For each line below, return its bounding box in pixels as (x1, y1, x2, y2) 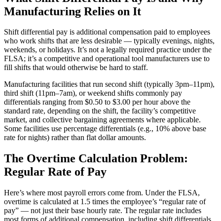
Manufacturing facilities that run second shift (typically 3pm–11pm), (4, 80, 215, 89)
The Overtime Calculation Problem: (4, 152, 188, 165)
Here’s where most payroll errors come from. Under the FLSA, (4, 188, 200, 197)
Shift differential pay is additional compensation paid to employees (4, 28, 210, 37)
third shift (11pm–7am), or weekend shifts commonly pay (4, 89, 182, 98)
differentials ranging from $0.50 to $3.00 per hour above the (4, 98, 190, 107)
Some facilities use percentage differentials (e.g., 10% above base (4, 124, 206, 133)
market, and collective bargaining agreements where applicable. (4, 115, 201, 124)
